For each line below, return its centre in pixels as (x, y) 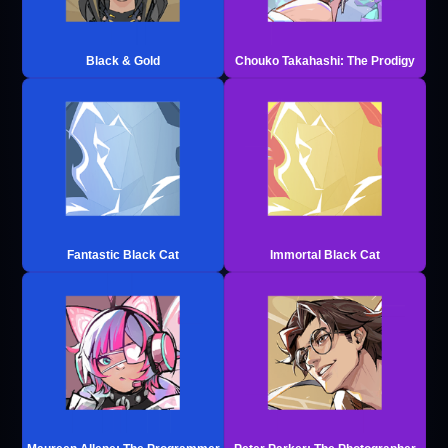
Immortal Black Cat (325, 254)
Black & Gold (123, 60)
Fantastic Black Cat (123, 254)
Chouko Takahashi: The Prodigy (325, 60)
